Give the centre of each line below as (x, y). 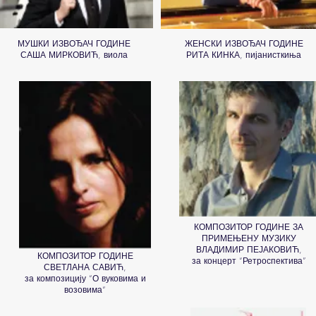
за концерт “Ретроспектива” (249, 261)
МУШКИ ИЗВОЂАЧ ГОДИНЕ (74, 43)
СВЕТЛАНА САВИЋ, (85, 267)
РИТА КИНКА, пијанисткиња (244, 55)
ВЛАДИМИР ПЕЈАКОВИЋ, (249, 249)
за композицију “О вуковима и (85, 278)
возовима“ (85, 290)
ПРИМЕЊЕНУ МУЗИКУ (249, 238)
